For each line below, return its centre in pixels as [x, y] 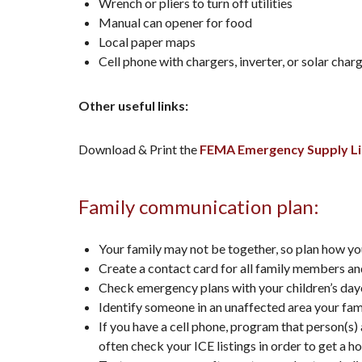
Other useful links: [133, 105]
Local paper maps [147, 41]
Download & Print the [139, 149]
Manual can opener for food [175, 22]
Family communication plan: [199, 206]
